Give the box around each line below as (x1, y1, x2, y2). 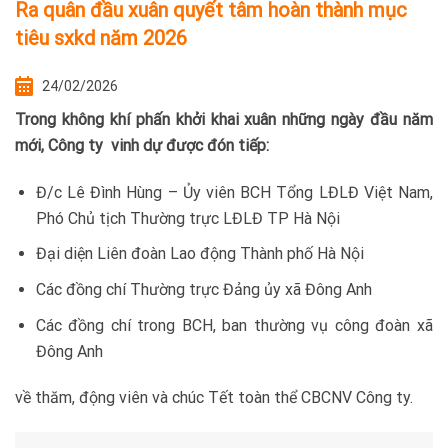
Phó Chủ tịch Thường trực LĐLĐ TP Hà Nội (35, 208, 340, 228)
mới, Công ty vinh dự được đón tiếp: (15, 136, 269, 155)
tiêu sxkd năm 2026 (15, 26, 187, 50)
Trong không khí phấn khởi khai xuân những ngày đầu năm (15, 110, 433, 129)
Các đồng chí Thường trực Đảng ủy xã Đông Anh (35, 279, 372, 299)
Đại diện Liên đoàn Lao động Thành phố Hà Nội (35, 244, 364, 264)
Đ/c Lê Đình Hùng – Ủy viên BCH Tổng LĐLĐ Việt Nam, (35, 182, 433, 202)
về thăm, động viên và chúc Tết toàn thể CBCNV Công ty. (15, 388, 413, 408)
